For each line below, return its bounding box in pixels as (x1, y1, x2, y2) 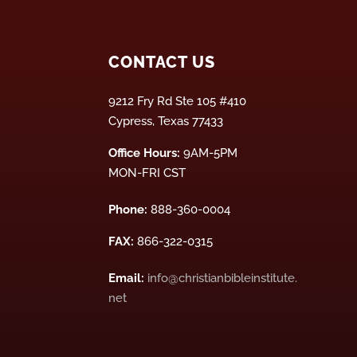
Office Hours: (108, 145, 183, 160)
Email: (108, 270, 147, 285)
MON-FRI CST (108, 165, 186, 180)
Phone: (108, 202, 151, 217)
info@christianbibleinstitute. (147, 270, 297, 285)
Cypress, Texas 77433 (108, 113, 223, 128)
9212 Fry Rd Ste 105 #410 (108, 93, 246, 108)
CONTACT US (108, 52, 215, 72)
